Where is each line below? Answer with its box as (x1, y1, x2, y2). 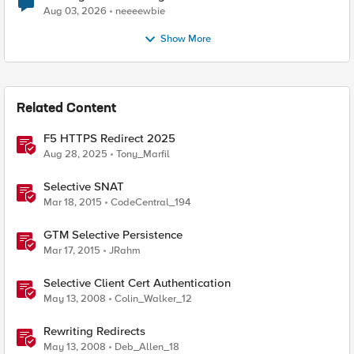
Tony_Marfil (116, 148, 170, 160)
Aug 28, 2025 (43, 148, 107, 160)
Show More (160, 32, 211, 46)
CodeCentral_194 (111, 196, 190, 209)
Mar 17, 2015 (43, 244, 100, 257)
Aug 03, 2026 (43, 5, 107, 17)
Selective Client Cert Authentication (43, 276, 231, 290)
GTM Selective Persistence (43, 228, 183, 242)
